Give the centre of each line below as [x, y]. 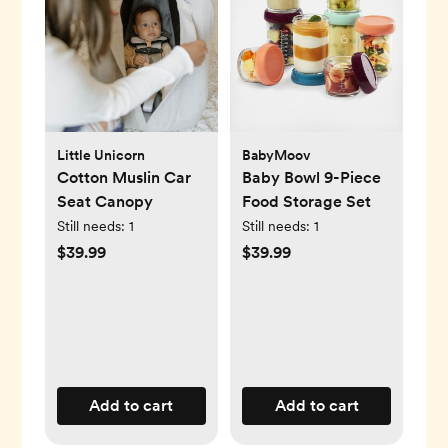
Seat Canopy [104, 202]
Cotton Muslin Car [123, 178]
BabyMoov [276, 155]
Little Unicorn [100, 155]
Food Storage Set [306, 202]
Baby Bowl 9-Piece [311, 178]
